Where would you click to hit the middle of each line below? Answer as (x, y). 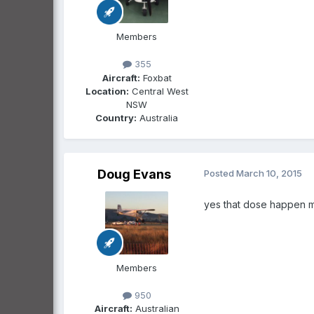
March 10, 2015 (269, 173)
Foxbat (156, 77)
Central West (158, 91)
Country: (116, 117)
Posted (220, 173)
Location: (107, 91)
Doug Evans (134, 174)
